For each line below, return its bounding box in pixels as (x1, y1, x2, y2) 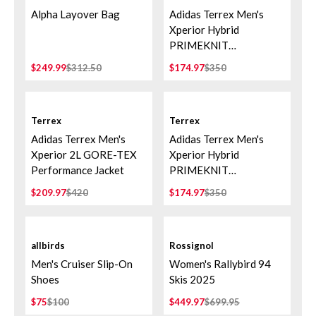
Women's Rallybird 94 (169, 257, 271, 270)
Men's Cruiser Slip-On (31, 257, 133, 270)
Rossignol (169, 240, 214, 251)
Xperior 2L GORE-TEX (31, 148, 138, 161)
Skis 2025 (169, 273, 215, 286)
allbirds (31, 240, 65, 251)
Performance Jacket (31, 164, 124, 176)
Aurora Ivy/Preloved (169, 195, 266, 207)
